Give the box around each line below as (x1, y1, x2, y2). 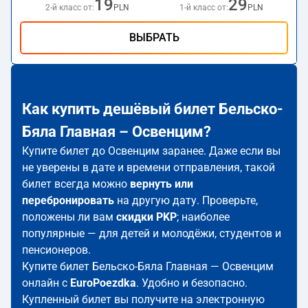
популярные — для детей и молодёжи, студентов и (22, 227, 281, 240)
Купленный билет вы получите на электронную (22, 293, 265, 306)
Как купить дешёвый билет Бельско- (22, 100, 283, 118)
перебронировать (22, 194, 114, 207)
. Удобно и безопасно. (136, 276, 247, 289)
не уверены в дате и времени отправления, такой (22, 161, 275, 174)
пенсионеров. (22, 243, 91, 256)
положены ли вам (22, 210, 116, 223)
